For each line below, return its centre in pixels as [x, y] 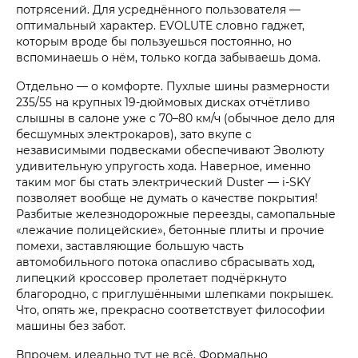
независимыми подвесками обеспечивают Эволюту [170, 150]
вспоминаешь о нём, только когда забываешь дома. [168, 58]
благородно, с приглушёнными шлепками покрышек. [175, 294]
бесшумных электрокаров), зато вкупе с [134, 134]
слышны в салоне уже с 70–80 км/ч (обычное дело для [175, 118]
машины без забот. [71, 326]
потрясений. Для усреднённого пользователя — [158, 10]
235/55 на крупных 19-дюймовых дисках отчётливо [163, 102]
